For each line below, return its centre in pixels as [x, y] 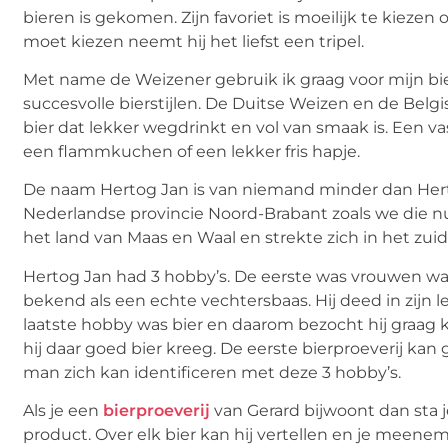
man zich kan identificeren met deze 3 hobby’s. [212, 372]
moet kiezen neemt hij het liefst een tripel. [193, 41]
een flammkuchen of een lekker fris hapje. [191, 152]
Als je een [63, 411]
